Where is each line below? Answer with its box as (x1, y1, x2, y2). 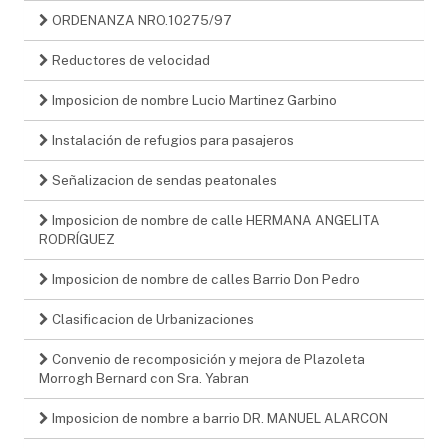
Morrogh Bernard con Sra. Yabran (39, 369, 249, 386)
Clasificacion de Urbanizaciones (49, 310, 254, 327)
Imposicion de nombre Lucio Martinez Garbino (49, 91, 337, 108)
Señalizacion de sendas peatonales (49, 171, 277, 188)
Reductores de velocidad (49, 51, 210, 68)
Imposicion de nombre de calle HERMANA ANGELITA (49, 211, 380, 228)
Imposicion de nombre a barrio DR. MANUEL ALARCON (49, 409, 388, 426)
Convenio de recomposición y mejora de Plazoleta (49, 350, 365, 367)
